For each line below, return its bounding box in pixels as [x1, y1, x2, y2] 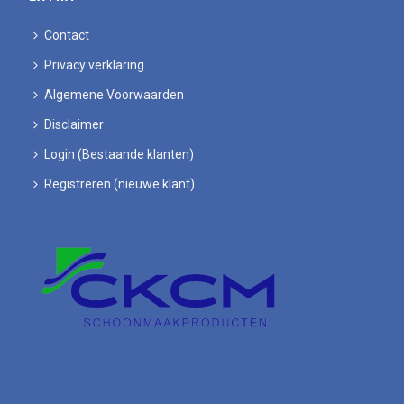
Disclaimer [44, 116, 105, 132]
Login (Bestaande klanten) [44, 146, 195, 161]
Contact [44, 27, 90, 42]
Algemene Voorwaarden [44, 87, 185, 102]
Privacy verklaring [44, 57, 145, 72]
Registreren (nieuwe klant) [44, 176, 196, 191]
